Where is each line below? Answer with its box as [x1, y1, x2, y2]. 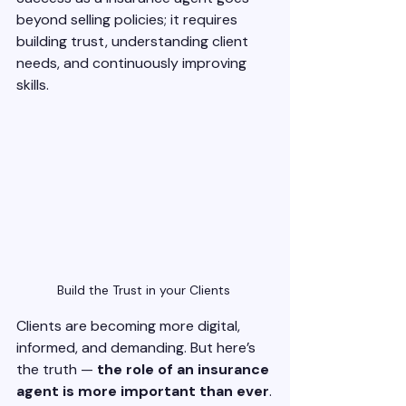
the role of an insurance [97, 360, 273, 380]
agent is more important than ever [16, 382, 269, 401]
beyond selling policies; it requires [16, 10, 241, 29]
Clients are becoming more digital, [16, 316, 244, 336]
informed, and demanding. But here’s [16, 338, 259, 358]
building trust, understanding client [16, 32, 252, 51]
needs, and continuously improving [16, 53, 250, 72]
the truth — [16, 360, 97, 380]
